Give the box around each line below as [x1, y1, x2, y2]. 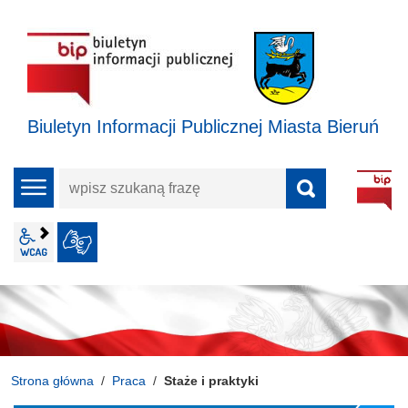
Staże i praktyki [164, 372, 259, 388]
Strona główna [11, 372, 94, 388]
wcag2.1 [54, 234, 108, 250]
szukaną [58, 200, 113, 216]
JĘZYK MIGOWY [158, 236, 241, 249]
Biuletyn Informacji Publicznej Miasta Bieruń [27, 117, 379, 137]
